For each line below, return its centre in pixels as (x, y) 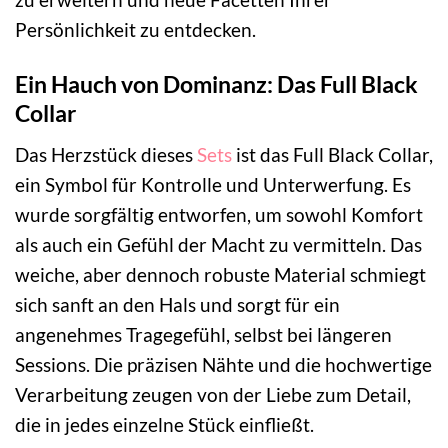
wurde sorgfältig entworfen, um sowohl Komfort (219, 214)
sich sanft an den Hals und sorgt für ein (177, 304)
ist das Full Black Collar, (332, 154)
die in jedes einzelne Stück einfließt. (164, 424)
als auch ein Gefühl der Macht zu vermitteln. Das (218, 244)
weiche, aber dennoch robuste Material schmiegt (220, 274)
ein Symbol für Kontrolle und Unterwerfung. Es (213, 184)
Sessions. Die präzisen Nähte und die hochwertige (223, 364)
